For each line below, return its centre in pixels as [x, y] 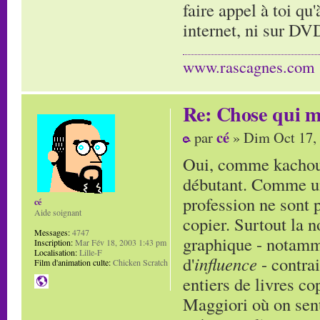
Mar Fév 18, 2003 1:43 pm [120, 242]
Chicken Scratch [139, 262]
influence [226, 264]
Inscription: [54, 242]
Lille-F [90, 252]
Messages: [52, 232]
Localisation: [56, 252]
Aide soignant [58, 212]
